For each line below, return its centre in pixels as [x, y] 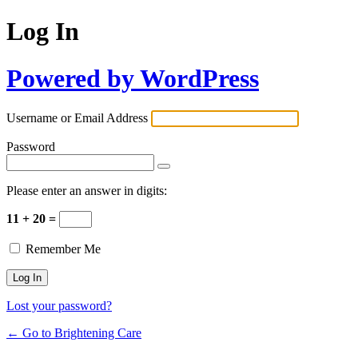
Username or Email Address [77, 118]
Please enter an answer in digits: [87, 191]
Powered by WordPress [133, 78]
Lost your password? [59, 306]
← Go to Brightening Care [74, 333]
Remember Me [63, 249]
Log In [43, 32]
